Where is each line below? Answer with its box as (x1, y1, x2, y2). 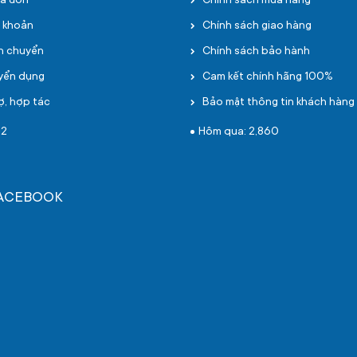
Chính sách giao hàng (202, 20, 312, 33)
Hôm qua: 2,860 (198, 126, 279, 139)
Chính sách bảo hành (202, 45, 310, 58)
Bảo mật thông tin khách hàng (202, 96, 355, 109)
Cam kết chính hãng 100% (202, 71, 333, 84)
